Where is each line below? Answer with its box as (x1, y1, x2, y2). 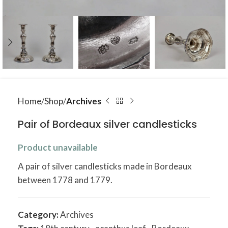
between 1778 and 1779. (18, 175, 112, 185)
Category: (18, 209, 59, 220)
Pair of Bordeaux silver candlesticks (18, 117, 197, 131)
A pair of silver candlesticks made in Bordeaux (18, 161, 192, 172)
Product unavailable (18, 142, 98, 153)
